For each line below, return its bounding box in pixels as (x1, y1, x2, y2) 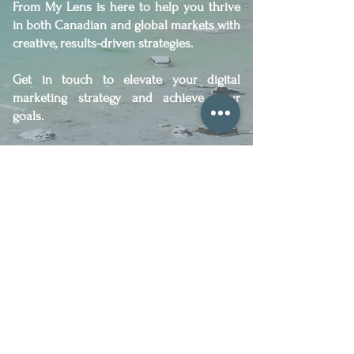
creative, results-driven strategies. (13, 36, 193, 51)
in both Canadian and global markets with (13, 17, 240, 32)
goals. (13, 108, 43, 123)
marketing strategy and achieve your (13, 90, 240, 105)
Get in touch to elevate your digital (13, 72, 240, 87)
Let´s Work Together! (66, 179, 187, 195)
